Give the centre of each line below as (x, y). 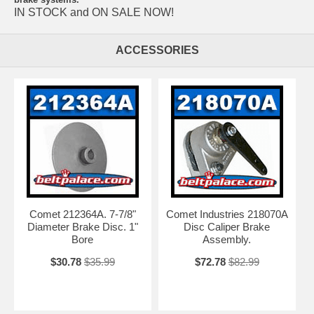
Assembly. (227, 239)
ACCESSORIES (157, 50)
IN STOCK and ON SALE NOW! (94, 12)
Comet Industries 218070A (227, 214)
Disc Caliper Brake (227, 226)
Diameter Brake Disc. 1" (82, 226)
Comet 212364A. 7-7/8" (82, 214)
